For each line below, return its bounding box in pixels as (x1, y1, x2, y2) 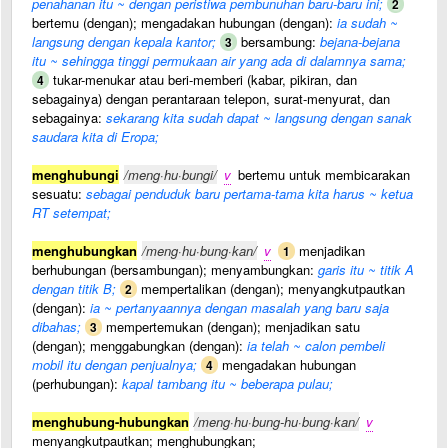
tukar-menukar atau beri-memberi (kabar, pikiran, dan (49, 70, 357, 89)
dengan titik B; (32, 279, 116, 298)
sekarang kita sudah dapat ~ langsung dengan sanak (106, 108, 412, 127)
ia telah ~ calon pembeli (247, 336, 385, 355)
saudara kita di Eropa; (32, 127, 159, 146)
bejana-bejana (320, 32, 400, 51)
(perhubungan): (32, 374, 122, 393)
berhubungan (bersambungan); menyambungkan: (32, 260, 318, 279)
